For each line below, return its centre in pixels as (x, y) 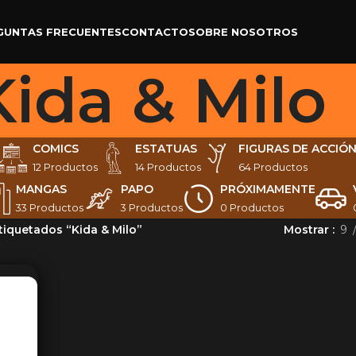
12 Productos (65, 167)
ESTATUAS (166, 149)
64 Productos (273, 167)
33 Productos (49, 208)
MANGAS (41, 189)
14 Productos (168, 167)
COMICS (56, 149)
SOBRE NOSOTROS (244, 32)
